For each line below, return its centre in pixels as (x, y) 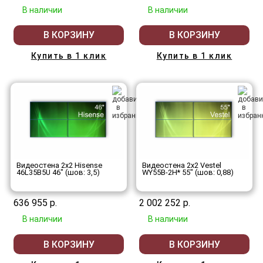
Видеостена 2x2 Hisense (59, 166)
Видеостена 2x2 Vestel (182, 166)
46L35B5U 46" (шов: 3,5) (58, 173)
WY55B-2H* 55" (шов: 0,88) (188, 173)
